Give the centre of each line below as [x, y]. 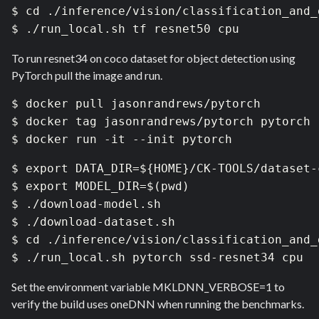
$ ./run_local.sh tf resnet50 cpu [125, 29]
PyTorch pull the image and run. [87, 75]
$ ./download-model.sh [86, 204]
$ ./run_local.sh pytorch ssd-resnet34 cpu [157, 258]
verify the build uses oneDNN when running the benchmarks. [158, 304]
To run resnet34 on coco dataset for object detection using [153, 58]
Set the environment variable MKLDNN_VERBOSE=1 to [148, 287]
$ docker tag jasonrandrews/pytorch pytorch [161, 122]
